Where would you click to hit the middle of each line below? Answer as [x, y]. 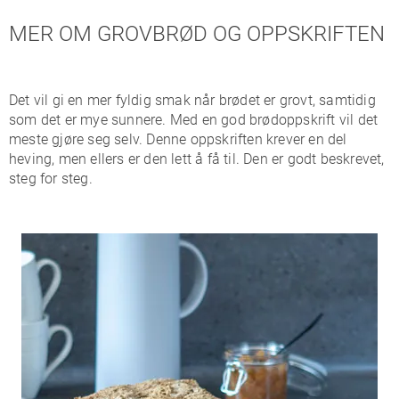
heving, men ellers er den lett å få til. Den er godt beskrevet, [197, 159]
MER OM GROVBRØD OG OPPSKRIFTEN [197, 34]
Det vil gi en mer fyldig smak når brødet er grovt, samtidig [192, 100]
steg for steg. [51, 179]
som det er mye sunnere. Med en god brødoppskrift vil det [194, 120]
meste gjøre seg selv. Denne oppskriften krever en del [178, 139]
